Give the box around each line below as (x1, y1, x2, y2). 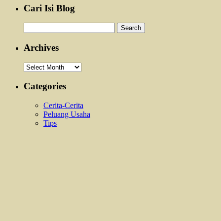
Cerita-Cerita (43, 101, 83, 110)
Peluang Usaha (43, 110, 90, 119)
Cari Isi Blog (24, 2, 75, 13)
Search (23, 22, 44, 31)
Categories (24, 81, 66, 92)
